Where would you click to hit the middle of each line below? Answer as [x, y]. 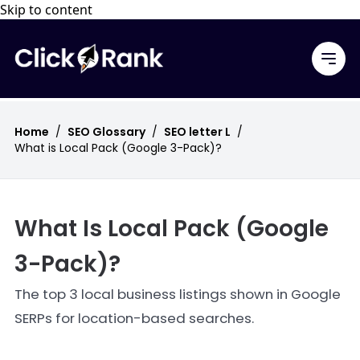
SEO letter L [197, 132]
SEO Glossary [106, 132]
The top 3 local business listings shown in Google [178, 294]
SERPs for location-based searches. [134, 318]
